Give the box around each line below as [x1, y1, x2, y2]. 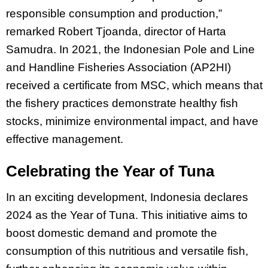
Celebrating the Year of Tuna [6, 162, 214, 181]
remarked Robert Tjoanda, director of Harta [6, 25, 226, 38]
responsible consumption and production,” [6, 7, 222, 20]
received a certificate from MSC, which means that [6, 79, 263, 92]
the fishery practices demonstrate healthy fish [6, 97, 238, 110]
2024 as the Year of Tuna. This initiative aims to [6, 208, 248, 221]
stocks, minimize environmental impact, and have [6, 115, 258, 128]
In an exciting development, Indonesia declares [6, 190, 248, 203]
